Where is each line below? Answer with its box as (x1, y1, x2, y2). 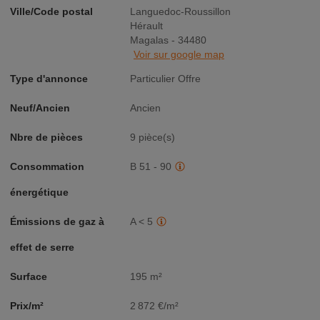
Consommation (10, 161, 84, 172)
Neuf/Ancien (10, 102, 70, 114)
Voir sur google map (134, 49, 224, 60)
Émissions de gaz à (10, 216, 104, 227)
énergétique (10, 186, 69, 198)
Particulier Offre (130, 73, 201, 84)
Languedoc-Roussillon (130, 6, 231, 17)
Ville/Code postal (10, 6, 93, 17)
